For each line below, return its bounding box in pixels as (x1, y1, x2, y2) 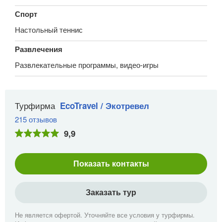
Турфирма (15, 99, 55, 111)
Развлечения (15, 43, 62, 55)
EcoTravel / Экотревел (60, 99, 149, 111)
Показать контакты (73, 157, 149, 169)
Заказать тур (86, 186, 136, 198)
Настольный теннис (15, 24, 83, 35)
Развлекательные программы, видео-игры (15, 59, 159, 70)
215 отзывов (15, 113, 57, 124)
